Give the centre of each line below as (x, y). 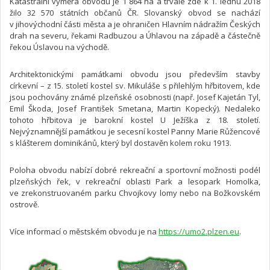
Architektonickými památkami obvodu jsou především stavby (135, 74)
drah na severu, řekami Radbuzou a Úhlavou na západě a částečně (135, 35)
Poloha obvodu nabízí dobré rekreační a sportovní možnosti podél (135, 170)
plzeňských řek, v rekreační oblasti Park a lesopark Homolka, (135, 181)
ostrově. (24, 204)
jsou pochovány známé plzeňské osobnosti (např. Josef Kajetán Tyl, (135, 97)
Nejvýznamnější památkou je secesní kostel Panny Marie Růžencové (135, 131)
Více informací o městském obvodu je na (84, 231)
